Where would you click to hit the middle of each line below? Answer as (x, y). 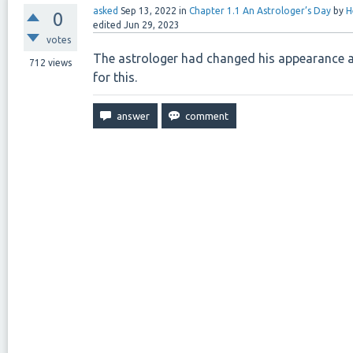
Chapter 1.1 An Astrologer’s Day (260, 11)
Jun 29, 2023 (152, 25)
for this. (115, 77)
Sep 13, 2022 (149, 11)
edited (107, 25)
